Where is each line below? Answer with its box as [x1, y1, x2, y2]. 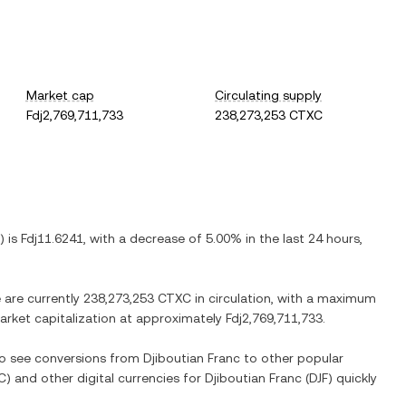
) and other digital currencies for [6, 371, 205, 385]
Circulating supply [215, 88, 323, 102]
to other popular [240, 351, 343, 365]
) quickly [328, 371, 377, 385]
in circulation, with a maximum [191, 291, 376, 305]
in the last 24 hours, [242, 231, 362, 246]
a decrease [119, 231, 185, 246]
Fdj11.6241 [21, 231, 83, 246]
